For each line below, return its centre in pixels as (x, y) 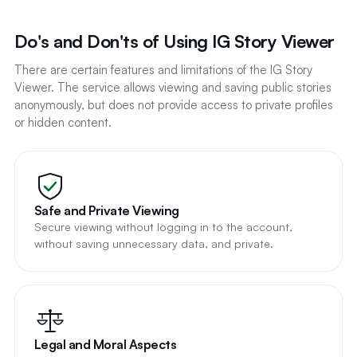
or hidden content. (63, 122)
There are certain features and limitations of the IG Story (163, 69)
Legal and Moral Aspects (105, 344)
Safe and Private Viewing (106, 210)
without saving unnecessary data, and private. (153, 243)
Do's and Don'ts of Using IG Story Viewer (174, 41)
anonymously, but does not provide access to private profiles (173, 104)
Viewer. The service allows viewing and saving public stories (173, 87)
